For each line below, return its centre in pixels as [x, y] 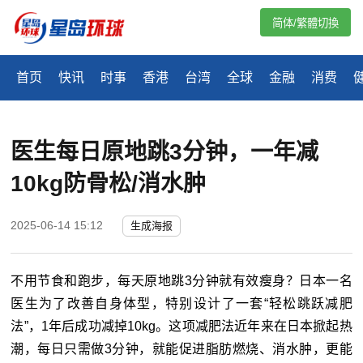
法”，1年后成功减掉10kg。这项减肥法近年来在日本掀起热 [181, 327]
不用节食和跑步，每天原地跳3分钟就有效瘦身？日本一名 [181, 281]
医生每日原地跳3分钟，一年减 [165, 152]
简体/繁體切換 [305, 23]
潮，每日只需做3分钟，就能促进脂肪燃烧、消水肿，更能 [181, 349]
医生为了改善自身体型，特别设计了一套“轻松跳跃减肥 [181, 304]
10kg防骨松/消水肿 [109, 184]
